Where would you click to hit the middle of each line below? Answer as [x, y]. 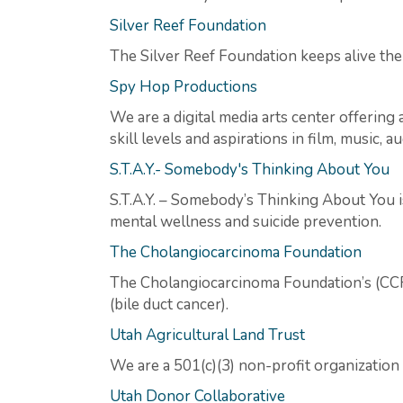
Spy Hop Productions [184, 86]
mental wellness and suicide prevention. [246, 221]
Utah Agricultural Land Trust [207, 335]
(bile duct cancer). [169, 304]
